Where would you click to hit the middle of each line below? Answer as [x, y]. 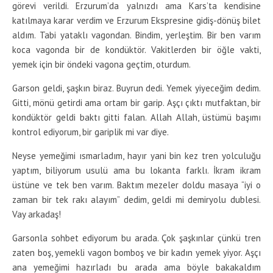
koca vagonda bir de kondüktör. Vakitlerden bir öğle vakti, [136, 50]
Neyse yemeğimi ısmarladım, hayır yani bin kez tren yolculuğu [136, 156]
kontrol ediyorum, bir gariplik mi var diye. [90, 132]
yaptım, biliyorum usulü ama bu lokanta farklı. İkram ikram [136, 170]
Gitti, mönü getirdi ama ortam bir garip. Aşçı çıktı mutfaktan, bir [136, 103]
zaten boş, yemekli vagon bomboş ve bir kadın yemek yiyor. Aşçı [136, 253]
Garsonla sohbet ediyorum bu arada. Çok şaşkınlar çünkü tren [136, 238]
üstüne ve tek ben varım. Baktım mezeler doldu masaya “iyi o [136, 185]
